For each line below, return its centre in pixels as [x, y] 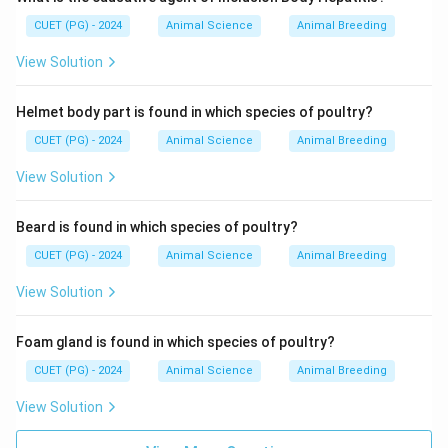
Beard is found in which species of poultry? [157, 227]
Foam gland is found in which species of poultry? [175, 342]
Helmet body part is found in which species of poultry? [194, 112]
